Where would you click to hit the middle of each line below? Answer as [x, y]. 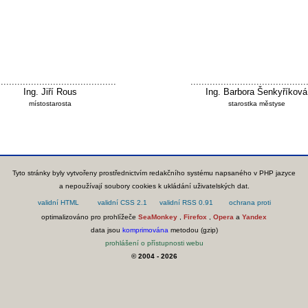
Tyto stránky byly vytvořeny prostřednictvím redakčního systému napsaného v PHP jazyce [154, 173]
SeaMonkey [158, 217]
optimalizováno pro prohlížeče [90, 217]
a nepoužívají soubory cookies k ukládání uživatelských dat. [154, 186]
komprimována [145, 230]
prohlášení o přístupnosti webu [154, 243]
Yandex [254, 217]
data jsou [106, 230]
